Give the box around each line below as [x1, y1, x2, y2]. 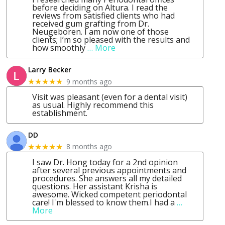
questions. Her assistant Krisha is [32, 180, 158, 192]
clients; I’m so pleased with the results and [32, 34, 190, 46]
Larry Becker [28, 65, 72, 75]
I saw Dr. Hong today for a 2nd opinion [32, 156, 178, 168]
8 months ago [66, 142, 113, 152]
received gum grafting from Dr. [32, 18, 150, 30]
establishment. [32, 107, 88, 119]
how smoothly [32, 42, 86, 54]
